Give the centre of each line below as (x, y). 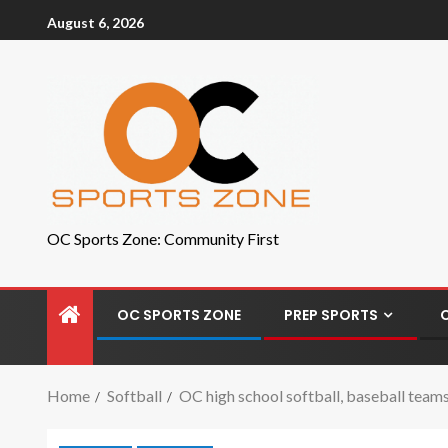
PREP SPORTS (331, 315)
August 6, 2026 (95, 22)
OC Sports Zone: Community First (163, 238)
